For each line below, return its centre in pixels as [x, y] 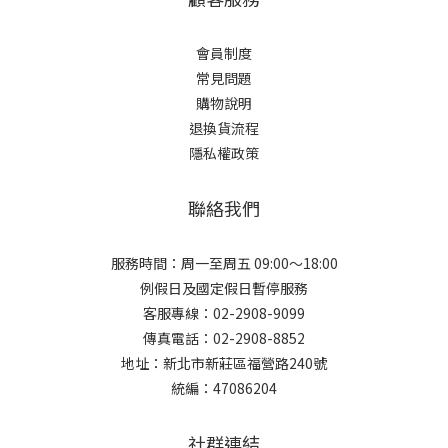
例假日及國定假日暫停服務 [224, 287]
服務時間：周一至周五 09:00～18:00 [224, 262]
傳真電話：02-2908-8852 [224, 337]
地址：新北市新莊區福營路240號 [224, 362]
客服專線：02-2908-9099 [224, 312]
